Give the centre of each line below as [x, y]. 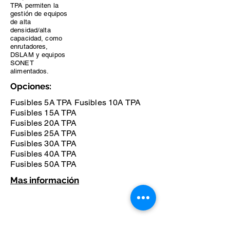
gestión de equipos [39, 14]
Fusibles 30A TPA [44, 143]
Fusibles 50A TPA [44, 164]
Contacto [27, 198]
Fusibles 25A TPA [44, 133]
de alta [21, 22]
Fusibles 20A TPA [44, 123]
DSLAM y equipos [38, 55]
